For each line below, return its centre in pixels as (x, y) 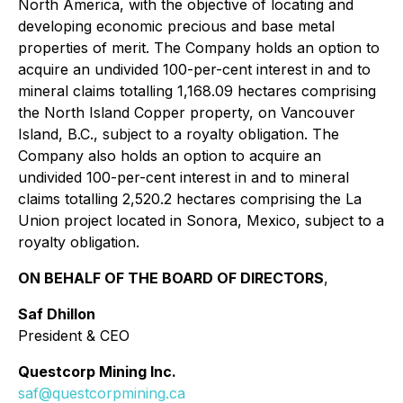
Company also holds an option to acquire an (170, 155)
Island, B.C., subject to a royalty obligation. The (179, 134)
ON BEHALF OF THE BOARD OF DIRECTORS (171, 278)
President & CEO (74, 335)
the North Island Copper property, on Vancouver (187, 112)
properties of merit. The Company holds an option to (199, 47)
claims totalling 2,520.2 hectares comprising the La (190, 198)
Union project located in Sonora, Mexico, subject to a (201, 220)
